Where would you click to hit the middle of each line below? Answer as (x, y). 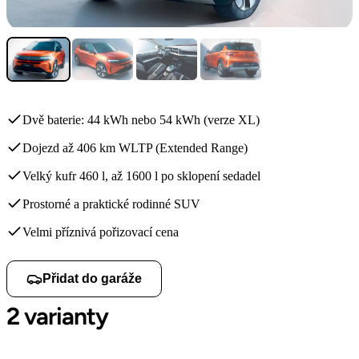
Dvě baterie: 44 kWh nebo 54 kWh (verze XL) (141, 119)
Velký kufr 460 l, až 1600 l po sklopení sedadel (141, 175)
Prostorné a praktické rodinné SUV (111, 204)
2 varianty (58, 316)
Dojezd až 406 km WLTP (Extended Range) (135, 147)
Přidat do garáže (92, 278)
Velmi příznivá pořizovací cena (101, 232)
